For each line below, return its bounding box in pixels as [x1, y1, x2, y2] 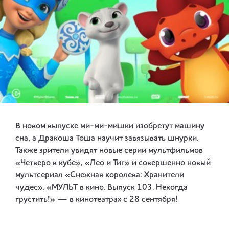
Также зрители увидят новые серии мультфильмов [15, 147, 203, 155]
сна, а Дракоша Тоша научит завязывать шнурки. [15, 134, 198, 143]
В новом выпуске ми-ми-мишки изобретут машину [15, 122, 204, 131]
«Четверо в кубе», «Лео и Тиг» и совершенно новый [15, 159, 211, 168]
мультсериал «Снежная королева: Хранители [15, 171, 184, 180]
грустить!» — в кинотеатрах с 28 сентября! [15, 196, 178, 204]
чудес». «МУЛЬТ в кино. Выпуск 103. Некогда [15, 184, 188, 192]
